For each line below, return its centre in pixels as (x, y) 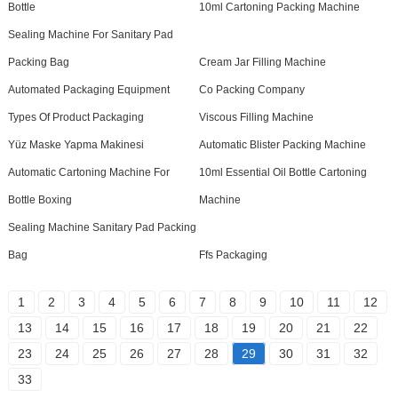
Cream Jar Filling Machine (262, 62)
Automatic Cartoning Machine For (88, 172)
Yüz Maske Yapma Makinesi (76, 144)
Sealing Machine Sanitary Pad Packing (102, 227)
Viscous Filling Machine (256, 117)
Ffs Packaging (233, 255)
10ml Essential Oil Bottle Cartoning (283, 172)
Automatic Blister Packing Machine (282, 144)
